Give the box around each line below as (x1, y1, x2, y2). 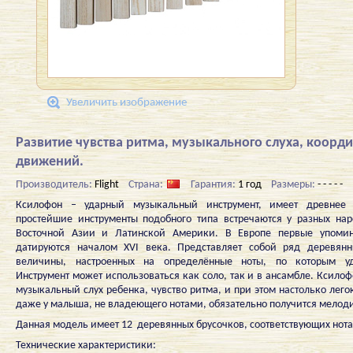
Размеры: (271, 179, 318, 191)
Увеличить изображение (66, 97, 187, 109)
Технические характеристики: (16, 340, 156, 351)
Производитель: (16, 179, 95, 191)
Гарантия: (191, 179, 238, 191)
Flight (95, 179, 119, 191)
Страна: (128, 179, 165, 191)
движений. (16, 154, 84, 169)
